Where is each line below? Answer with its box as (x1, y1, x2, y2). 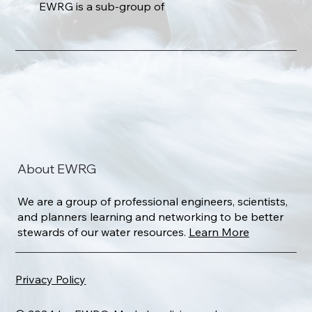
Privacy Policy (15, 272, 86, 287)
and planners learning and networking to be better (17, 209, 283, 224)
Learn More (188, 224, 249, 239)
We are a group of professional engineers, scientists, (17, 194, 288, 208)
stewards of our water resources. (17, 224, 189, 239)
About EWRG (17, 160, 96, 177)
